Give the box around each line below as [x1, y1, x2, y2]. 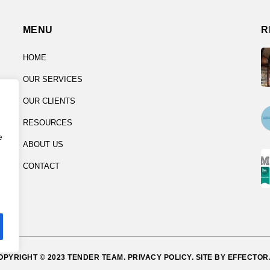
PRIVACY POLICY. [127, 253, 194, 262]
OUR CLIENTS [22, 96, 75, 105]
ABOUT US [22, 140, 63, 149]
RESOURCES [22, 118, 72, 127]
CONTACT [22, 162, 60, 171]
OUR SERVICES [22, 75, 83, 84]
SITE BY [193, 253, 228, 262]
